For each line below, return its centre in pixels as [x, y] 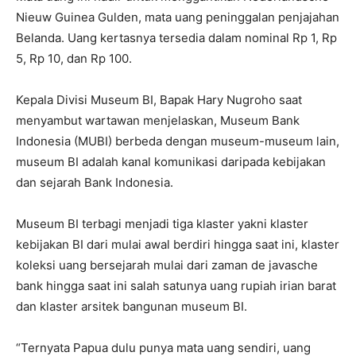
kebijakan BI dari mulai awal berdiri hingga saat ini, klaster [178, 244]
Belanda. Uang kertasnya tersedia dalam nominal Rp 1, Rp [176, 37]
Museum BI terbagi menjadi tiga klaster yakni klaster [162, 223]
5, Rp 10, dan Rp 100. [74, 58]
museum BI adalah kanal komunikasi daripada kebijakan [171, 161]
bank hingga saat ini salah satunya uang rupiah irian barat [176, 285]
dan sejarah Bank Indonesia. [95, 182]
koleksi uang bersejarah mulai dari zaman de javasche [167, 265]
